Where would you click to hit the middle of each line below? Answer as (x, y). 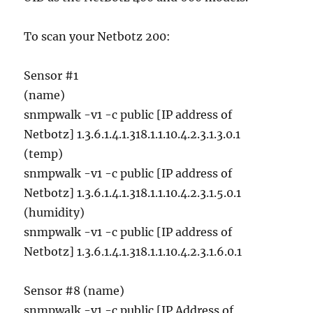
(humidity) (54, 212)
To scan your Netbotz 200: (97, 36)
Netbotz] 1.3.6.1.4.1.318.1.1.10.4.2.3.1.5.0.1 (133, 192)
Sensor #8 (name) (74, 290)
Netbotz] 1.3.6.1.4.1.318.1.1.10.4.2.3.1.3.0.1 (135, 134)
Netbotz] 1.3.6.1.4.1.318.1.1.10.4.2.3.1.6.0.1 (133, 251)
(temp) (44, 153)
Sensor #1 (51, 75)
